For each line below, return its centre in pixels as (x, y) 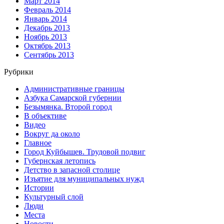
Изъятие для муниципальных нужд (84, 178)
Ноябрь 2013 (45, 36)
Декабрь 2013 (47, 27)
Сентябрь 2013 (49, 54)
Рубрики (19, 71)
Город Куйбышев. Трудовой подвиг (85, 151)
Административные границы (74, 88)
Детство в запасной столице (72, 169)
